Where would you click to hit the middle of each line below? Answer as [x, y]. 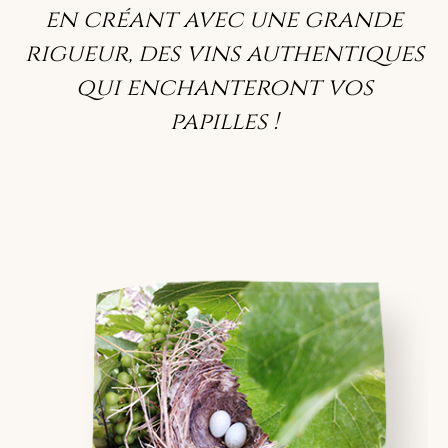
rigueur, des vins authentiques [224, 54]
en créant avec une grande [224, 20]
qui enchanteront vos [224, 88]
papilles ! [224, 122]
